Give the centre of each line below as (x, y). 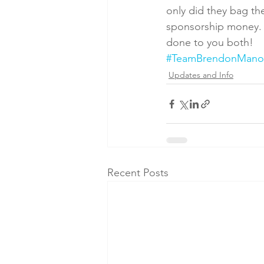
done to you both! (210, 43)
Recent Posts (138, 173)
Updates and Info (201, 75)
